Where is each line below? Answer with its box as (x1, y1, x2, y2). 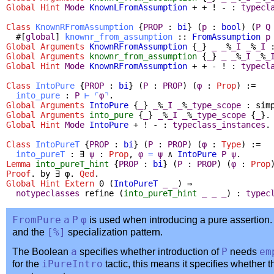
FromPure (12, 214, 61, 226)
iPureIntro (42, 258, 103, 270)
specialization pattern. (65, 226, 163, 237)
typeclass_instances (172, 119, 265, 130)
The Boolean (12, 246, 71, 257)
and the (12, 226, 47, 237)
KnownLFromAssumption (89, 2, 187, 12)
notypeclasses (16, 188, 80, 198)
